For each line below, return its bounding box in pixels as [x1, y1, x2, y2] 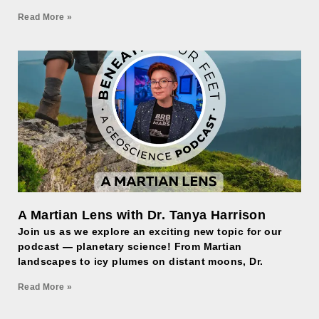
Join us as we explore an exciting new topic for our [18, 226, 282, 237]
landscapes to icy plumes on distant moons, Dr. [18, 256, 263, 267]
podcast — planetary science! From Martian [18, 241, 242, 252]
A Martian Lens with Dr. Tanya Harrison [18, 208, 266, 222]
